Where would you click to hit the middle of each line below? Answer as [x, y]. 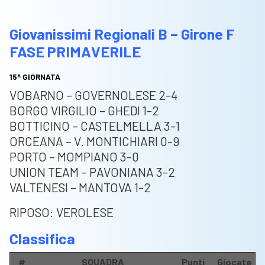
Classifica [42, 239]
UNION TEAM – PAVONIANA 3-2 [92, 172]
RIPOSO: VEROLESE [62, 212]
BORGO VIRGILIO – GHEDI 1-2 [84, 111]
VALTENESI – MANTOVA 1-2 [80, 188]
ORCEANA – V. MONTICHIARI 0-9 [95, 141]
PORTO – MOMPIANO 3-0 [74, 157]
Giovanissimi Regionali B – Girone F [122, 34]
